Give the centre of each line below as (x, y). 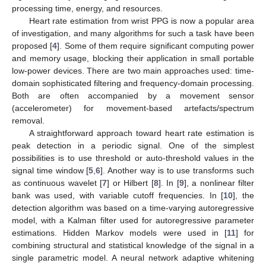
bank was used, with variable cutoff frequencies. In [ (118, 195)
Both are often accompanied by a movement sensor (133, 95)
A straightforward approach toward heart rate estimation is (141, 133)
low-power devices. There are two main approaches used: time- (133, 70)
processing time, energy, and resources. (87, 8)
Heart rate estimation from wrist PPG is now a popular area (141, 20)
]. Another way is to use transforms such (178, 170)
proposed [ (32, 45)
